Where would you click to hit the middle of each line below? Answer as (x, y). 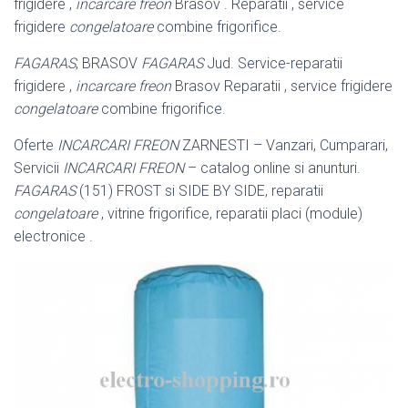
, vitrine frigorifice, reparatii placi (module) (230, 213)
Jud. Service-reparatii (273, 63)
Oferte (36, 145)
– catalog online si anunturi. (272, 168)
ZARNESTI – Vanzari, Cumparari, (283, 145)
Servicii (38, 168)
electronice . (53, 236)
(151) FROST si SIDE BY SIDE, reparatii (199, 190)
